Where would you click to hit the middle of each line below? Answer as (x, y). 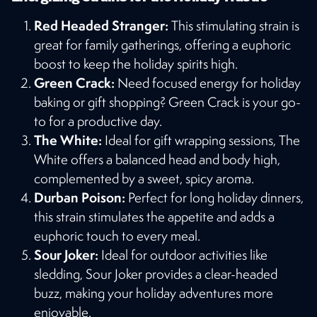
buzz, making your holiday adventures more (154, 293)
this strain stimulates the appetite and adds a (154, 216)
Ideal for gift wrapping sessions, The (201, 140)
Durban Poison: (80, 197)
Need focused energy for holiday (208, 82)
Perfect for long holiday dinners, (214, 197)
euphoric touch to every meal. (117, 235)
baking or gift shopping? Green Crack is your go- (167, 102)
